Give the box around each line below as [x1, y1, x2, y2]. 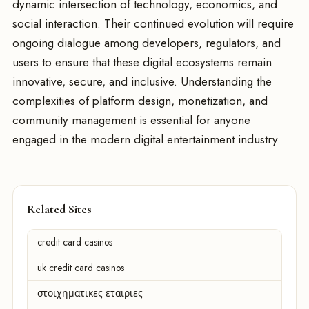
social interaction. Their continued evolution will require [12, 14, 294, 32]
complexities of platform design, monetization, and [12, 92, 268, 109]
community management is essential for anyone [12, 111, 250, 128]
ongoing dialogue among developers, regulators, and [12, 34, 281, 51]
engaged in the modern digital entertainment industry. [12, 130, 281, 148]
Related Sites [27, 202, 92, 217]
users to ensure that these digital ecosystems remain [12, 53, 272, 70]
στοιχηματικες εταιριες [37, 286, 143, 301]
